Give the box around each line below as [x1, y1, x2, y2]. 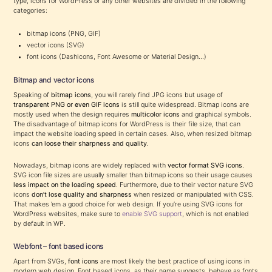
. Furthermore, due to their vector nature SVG [116, 180, 254, 189]
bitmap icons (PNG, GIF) [27, 29, 101, 38]
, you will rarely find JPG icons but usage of [91, 90, 223, 99]
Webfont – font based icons [13, 241, 104, 251]
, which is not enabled [182, 209, 250, 218]
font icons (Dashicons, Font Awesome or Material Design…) [27, 52, 207, 61]
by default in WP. [13, 219, 66, 228]
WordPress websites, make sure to [13, 209, 123, 218]
